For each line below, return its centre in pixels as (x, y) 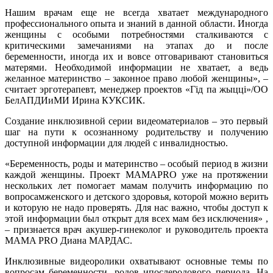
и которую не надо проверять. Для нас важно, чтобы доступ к (136, 208)
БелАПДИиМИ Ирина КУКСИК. (75, 101)
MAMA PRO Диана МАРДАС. (69, 241)
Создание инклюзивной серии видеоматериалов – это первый (136, 121)
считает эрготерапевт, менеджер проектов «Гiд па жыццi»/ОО (136, 90)
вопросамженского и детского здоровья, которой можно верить (136, 197)
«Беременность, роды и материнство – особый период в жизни (136, 164)
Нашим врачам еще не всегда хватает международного (136, 13)
